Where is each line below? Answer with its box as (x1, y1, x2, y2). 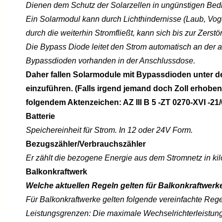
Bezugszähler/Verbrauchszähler (26, 140, 146, 148)
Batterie (26, 112, 55, 120)
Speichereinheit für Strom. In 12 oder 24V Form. (26, 126, 193, 134)
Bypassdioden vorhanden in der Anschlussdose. (26, 56, 195, 65)
